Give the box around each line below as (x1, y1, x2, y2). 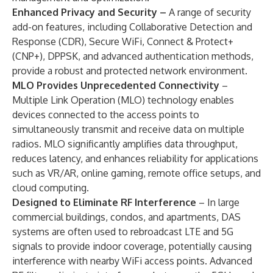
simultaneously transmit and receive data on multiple (12, 123, 244, 135)
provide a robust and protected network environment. (12, 65, 247, 77)
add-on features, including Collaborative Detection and (12, 21, 252, 33)
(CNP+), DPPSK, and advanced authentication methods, (12, 50, 253, 62)
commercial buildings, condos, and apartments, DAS (12, 211, 241, 223)
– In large (199, 196, 239, 208)
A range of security (169, 6, 251, 18)
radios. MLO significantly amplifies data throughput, (12, 138, 238, 150)
